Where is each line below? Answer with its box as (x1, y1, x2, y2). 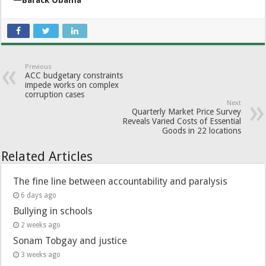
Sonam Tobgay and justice (13, 235, 128, 246)
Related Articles (1, 148, 93, 164)
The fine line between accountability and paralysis (13, 175, 228, 187)
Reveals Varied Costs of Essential (122, 116, 241, 126)
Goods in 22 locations (161, 125, 241, 135)
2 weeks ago (21, 220, 61, 229)
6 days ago (21, 191, 57, 199)
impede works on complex (25, 80, 119, 90)
